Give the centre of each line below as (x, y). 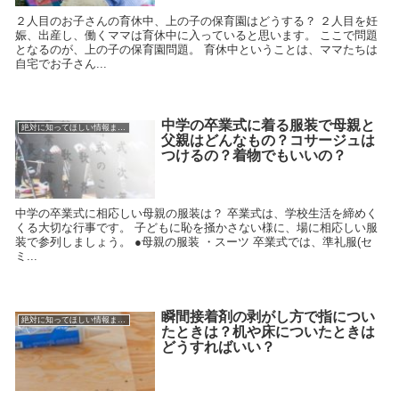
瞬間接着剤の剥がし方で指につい (268, 317)
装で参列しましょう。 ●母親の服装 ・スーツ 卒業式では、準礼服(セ (194, 242)
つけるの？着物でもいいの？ (253, 155)
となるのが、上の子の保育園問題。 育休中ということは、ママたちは (196, 50)
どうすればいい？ (218, 347)
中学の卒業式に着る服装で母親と (268, 125)
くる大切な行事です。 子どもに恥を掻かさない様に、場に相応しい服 (196, 228)
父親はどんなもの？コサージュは (268, 140)
